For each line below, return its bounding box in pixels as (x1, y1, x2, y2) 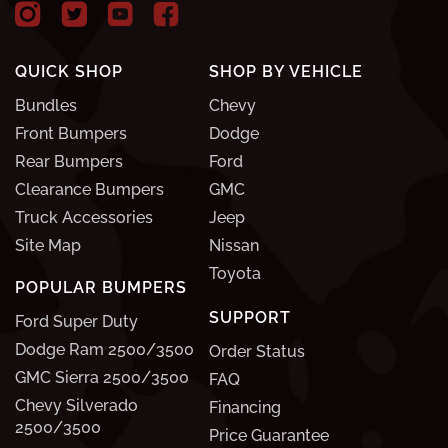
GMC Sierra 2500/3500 (15, 368, 189, 388)
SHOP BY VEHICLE (209, 62, 363, 82)
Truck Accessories (15, 208, 153, 228)
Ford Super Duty (15, 312, 138, 332)
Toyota (209, 264, 261, 284)
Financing (209, 398, 281, 418)
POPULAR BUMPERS (15, 278, 187, 298)
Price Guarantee (209, 426, 329, 446)
